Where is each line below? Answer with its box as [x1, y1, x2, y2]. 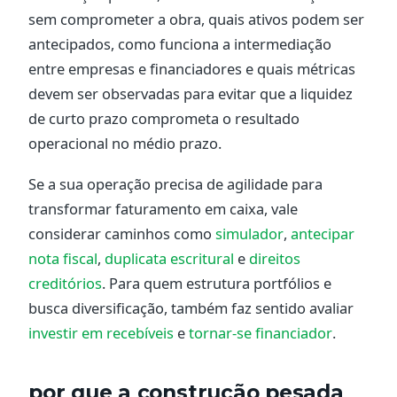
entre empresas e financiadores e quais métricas [28, 58, 355, 79]
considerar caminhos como [28, 223, 215, 245]
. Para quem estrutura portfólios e [102, 273, 331, 294]
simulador [215, 223, 284, 245]
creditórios [28, 273, 102, 294]
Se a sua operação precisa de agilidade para [28, 174, 323, 195]
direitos [249, 248, 300, 269]
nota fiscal [28, 248, 97, 269]
